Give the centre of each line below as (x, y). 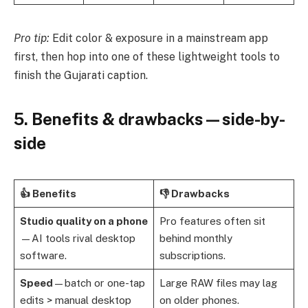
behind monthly (196, 238)
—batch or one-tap (99, 283)
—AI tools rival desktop (77, 238)
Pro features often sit (212, 221)
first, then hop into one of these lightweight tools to (147, 57)
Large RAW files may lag (218, 283)
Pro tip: (32, 38)
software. (43, 255)
